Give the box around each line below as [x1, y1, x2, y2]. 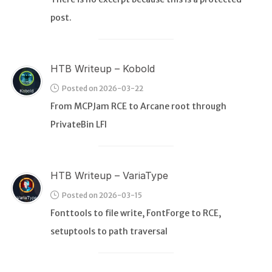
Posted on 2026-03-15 [61, 191, 142, 200]
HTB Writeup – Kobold [50, 63, 155, 75]
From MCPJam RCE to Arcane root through [50, 101, 226, 112]
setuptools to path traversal [50, 226, 168, 237]
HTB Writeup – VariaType [50, 169, 168, 182]
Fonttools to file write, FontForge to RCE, [50, 208, 221, 219]
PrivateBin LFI [50, 119, 107, 131]
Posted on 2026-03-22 [61, 84, 143, 93]
